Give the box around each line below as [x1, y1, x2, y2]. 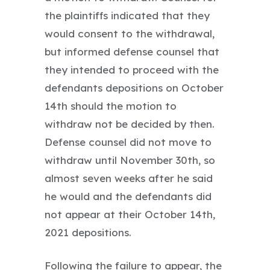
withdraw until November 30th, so [45, 153, 215, 166]
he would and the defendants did [45, 189, 212, 202]
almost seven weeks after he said [45, 171, 213, 184]
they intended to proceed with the [45, 63, 219, 76]
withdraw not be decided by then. [45, 117, 215, 130]
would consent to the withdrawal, [45, 27, 215, 40]
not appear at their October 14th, [45, 207, 215, 221]
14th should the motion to [45, 99, 177, 112]
